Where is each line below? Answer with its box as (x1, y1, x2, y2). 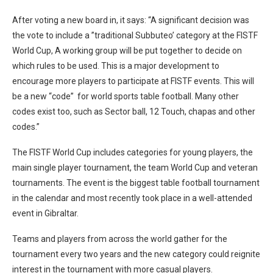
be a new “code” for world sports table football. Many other (12, 91, 239, 101)
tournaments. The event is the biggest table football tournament (12, 178, 260, 188)
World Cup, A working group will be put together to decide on (12, 46, 242, 55)
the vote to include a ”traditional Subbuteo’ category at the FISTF (12, 30, 258, 40)
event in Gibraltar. (12, 208, 79, 218)
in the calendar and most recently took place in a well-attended (12, 193, 252, 203)
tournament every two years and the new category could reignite (12, 249, 260, 259)
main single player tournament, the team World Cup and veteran (12, 163, 258, 172)
